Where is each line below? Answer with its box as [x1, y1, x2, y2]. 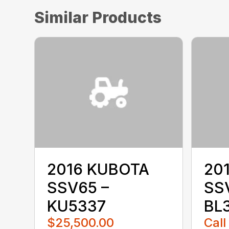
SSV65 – [47, 178, 109, 197]
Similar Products [34, 8, 162, 27]
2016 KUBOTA [47, 159, 150, 178]
